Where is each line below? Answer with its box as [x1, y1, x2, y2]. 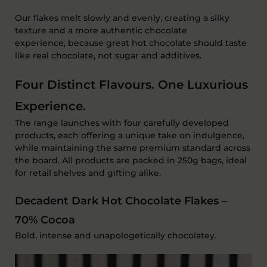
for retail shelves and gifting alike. [15, 167, 161, 178]
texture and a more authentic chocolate [15, 24, 187, 36]
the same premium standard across [97, 142, 250, 153]
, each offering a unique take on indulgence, [54, 129, 244, 141]
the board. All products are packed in [15, 154, 175, 166]
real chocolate [33, 49, 94, 61]
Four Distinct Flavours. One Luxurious [15, 77, 248, 92]
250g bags [178, 154, 222, 166]
